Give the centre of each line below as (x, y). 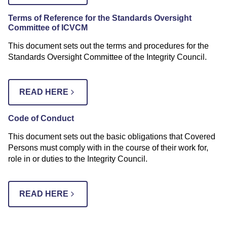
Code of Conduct (41, 118)
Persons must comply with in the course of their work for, (108, 147)
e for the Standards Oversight (135, 18)
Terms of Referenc (43, 18)
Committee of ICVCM (48, 27)
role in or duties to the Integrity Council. (78, 159)
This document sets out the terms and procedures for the (108, 46)
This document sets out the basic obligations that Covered (112, 136)
